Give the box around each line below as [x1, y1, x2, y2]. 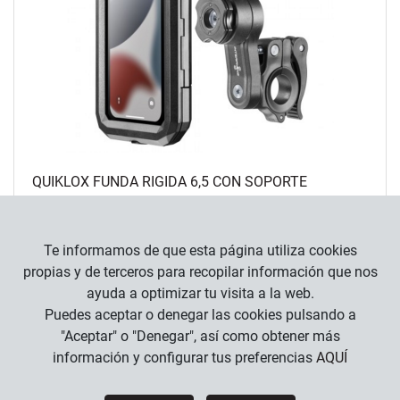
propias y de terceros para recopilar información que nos [22, 263, 378, 280]
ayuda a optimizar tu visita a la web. [86, 285, 314, 302]
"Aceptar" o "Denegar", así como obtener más [60, 328, 340, 345]
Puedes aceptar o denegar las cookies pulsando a [44, 306, 356, 323]
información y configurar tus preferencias [53, 349, 316, 366]
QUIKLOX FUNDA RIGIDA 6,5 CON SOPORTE [32, 173, 307, 190]
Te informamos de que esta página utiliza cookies [43, 242, 357, 259]
